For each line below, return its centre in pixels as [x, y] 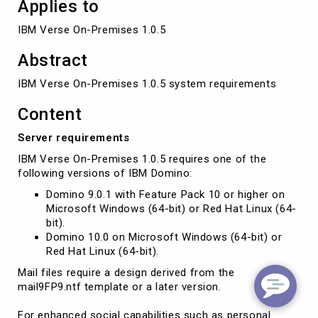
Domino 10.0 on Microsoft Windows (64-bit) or [164, 237]
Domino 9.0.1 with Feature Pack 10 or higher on [166, 194]
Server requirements [74, 137]
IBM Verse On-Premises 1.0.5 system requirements [147, 83]
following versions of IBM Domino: [105, 173]
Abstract [53, 60]
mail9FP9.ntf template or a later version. [120, 286]
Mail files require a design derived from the [126, 272]
